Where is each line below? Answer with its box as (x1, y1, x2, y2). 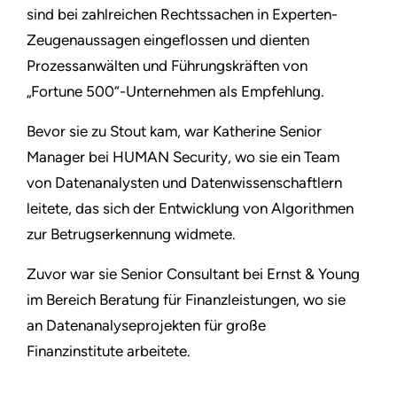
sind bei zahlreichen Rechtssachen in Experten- (27, 5, 338, 24)
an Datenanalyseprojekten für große (27, 316, 266, 335)
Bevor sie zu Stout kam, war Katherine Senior (27, 122, 322, 141)
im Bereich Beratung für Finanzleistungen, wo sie (27, 291, 346, 309)
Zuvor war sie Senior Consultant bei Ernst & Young (27, 265, 360, 284)
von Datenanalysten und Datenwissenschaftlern (27, 174, 342, 192)
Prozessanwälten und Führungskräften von (27, 57, 307, 75)
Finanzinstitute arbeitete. (27, 342, 191, 361)
